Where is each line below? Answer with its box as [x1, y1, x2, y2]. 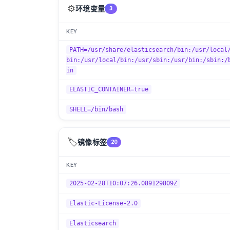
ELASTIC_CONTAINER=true [69, 86, 148, 93]
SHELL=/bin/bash [69, 106, 123, 113]
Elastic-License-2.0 [69, 200, 138, 207]
